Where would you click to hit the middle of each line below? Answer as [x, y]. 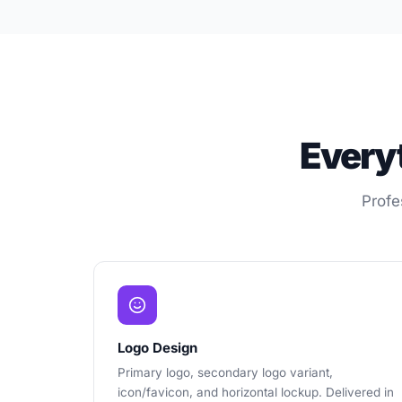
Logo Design [157, 348]
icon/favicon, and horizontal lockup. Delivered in [256, 392]
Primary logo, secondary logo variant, [225, 372]
